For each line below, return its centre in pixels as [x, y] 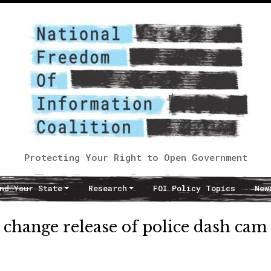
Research [107, 188]
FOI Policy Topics [194, 188]
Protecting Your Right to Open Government [135, 157]
